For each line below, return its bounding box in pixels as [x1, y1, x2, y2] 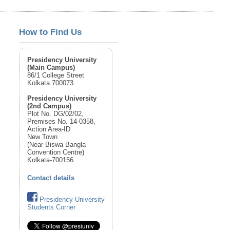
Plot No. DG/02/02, [27, 109, 84, 118]
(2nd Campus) [27, 102, 72, 110]
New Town [27, 132, 58, 141]
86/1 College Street [27, 71, 85, 79]
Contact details [27, 174, 75, 182]
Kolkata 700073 [27, 79, 74, 87]
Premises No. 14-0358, [27, 117, 96, 125]
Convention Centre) [27, 148, 85, 156]
